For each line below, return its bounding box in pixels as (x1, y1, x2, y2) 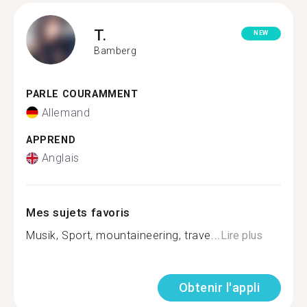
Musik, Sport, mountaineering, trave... (26, 229, 221, 242)
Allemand (41, 106, 90, 119)
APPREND (26, 134, 76, 146)
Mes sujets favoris (26, 206, 130, 219)
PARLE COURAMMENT (26, 88, 138, 100)
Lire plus (220, 229, 262, 242)
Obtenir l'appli (178, 280, 260, 295)
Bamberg (94, 45, 137, 56)
